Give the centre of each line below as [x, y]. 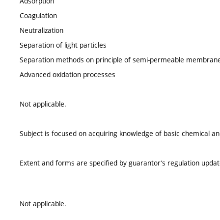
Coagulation [38, 16]
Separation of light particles [63, 45]
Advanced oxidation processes [68, 75]
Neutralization [41, 30]
